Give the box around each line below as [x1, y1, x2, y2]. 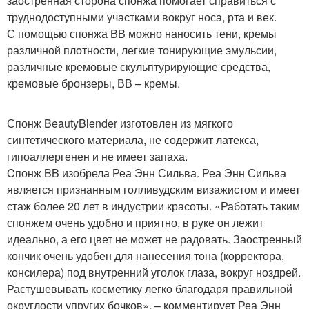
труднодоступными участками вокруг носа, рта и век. [7, 9, 277, 25]
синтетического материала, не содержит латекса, [7, 132, 259, 148]
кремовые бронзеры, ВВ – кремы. [7, 75, 180, 91]
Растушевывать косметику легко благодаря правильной [7, 281, 292, 297]
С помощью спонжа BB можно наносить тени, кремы [7, 26, 277, 41]
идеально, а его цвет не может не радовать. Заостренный [7, 231, 302, 247]
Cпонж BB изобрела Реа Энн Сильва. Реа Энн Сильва [7, 165, 286, 181]
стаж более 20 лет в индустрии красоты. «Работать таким [7, 198, 300, 214]
